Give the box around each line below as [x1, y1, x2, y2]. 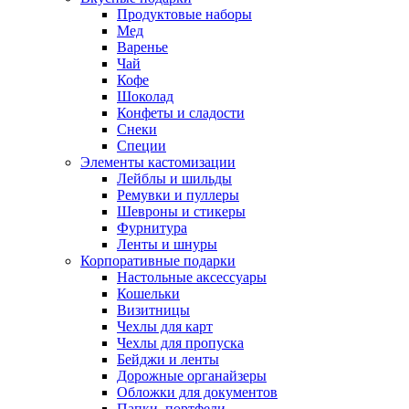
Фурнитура [117, 219, 187, 236]
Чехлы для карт [117, 318, 213, 334]
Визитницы [117, 301, 190, 318]
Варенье [117, 38, 168, 55]
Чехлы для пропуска [117, 334, 244, 351]
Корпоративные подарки [80, 252, 236, 268]
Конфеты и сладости [117, 104, 245, 121]
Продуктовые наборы [117, 5, 252, 22]
